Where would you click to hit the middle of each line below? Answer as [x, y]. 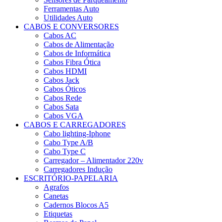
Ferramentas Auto [71, 8]
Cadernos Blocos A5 [76, 205]
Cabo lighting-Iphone [77, 133]
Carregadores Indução [78, 169]
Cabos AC [60, 35]
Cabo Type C [65, 151]
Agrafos [56, 187]
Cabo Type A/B [68, 142]
